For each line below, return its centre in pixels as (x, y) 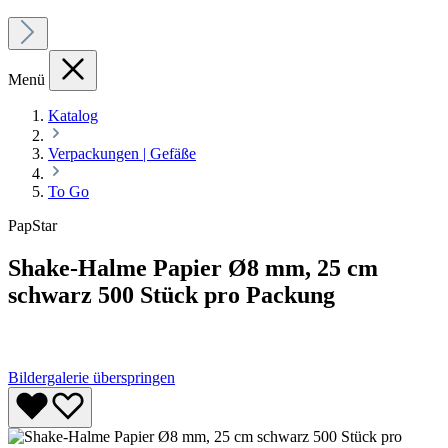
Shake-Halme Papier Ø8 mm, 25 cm (193, 268)
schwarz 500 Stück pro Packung (171, 295)
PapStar (32, 226)
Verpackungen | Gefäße (122, 154)
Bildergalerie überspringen (91, 377)
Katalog (73, 116)
